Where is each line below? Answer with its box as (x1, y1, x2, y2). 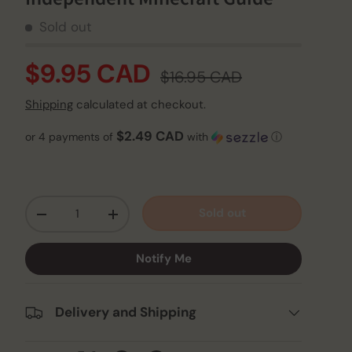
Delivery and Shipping (55, 303, 196, 321)
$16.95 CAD (160, 67, 242, 88)
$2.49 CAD (116, 127, 184, 145)
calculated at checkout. (73, 97, 206, 113)
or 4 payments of (25, 130, 116, 145)
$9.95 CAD (25, 57, 156, 91)
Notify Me (135, 251, 192, 267)
